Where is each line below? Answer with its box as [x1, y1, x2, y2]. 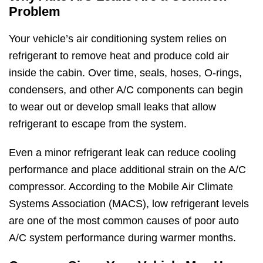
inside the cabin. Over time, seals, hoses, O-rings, [9, 66, 242, 79]
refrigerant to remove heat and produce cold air [9, 49, 229, 62]
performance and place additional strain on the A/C [9, 163, 246, 176]
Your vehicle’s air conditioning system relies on [9, 32, 227, 45]
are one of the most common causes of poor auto [9, 214, 239, 227]
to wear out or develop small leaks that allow [9, 100, 216, 113]
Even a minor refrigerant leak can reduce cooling [9, 146, 236, 159]
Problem [9, 4, 60, 19]
